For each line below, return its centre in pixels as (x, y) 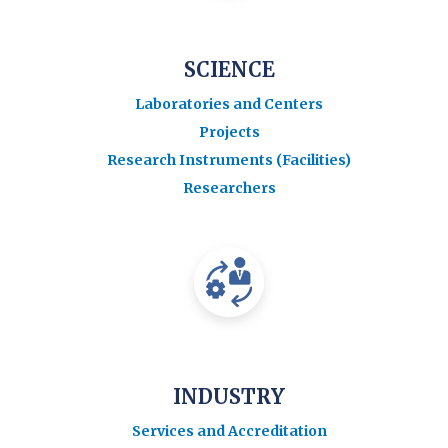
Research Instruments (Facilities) (229, 159)
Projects (229, 131)
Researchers (229, 187)
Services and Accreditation (229, 430)
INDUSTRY (229, 396)
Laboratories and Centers (229, 103)
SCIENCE (229, 69)
